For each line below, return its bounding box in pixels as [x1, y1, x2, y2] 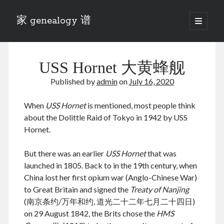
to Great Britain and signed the [23, 184, 130, 194]
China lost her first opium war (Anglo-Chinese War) [23, 172, 197, 182]
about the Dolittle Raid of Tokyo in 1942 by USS [23, 112, 187, 122]
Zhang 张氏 [17, 145, 47, 152]
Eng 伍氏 [17, 85, 40, 92]
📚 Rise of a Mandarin [17, 205, 74, 212]
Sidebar [16, 28, 75, 49]
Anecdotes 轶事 [17, 61, 60, 68]
